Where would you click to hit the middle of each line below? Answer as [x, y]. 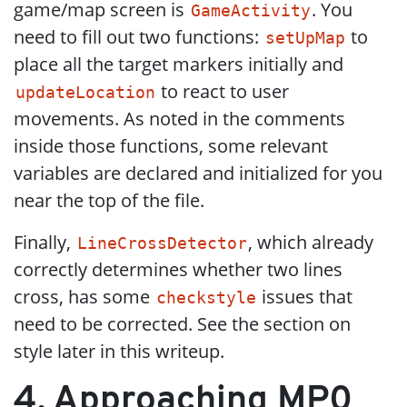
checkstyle [206, 298]
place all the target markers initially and [179, 64]
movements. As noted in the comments [179, 119]
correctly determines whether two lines [178, 269]
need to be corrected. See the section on [182, 324]
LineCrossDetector [162, 243]
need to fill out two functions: [139, 37]
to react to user [223, 91]
